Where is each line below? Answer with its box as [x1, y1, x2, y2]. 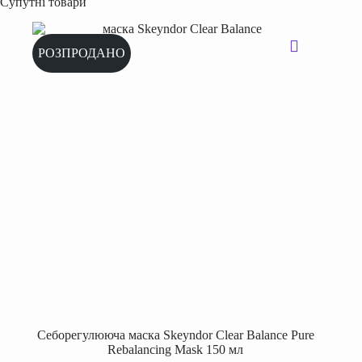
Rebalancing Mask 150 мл [107, 343, 244, 356]
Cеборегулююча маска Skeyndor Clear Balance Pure [36, 328, 314, 342]
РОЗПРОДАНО [38, 45, 125, 60]
